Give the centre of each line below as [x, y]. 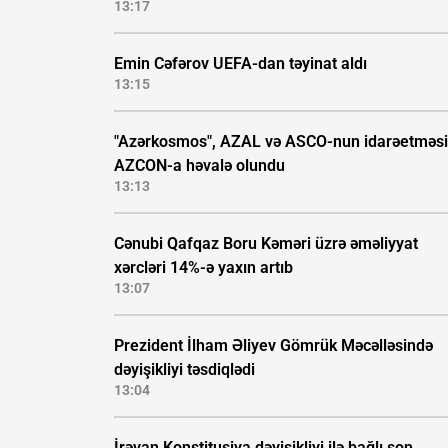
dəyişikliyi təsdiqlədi [184, 370]
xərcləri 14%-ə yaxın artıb [203, 268]
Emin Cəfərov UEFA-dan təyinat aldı [240, 64]
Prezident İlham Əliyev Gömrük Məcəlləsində [273, 346]
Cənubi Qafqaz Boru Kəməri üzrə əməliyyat [266, 244]
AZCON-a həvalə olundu [199, 166]
